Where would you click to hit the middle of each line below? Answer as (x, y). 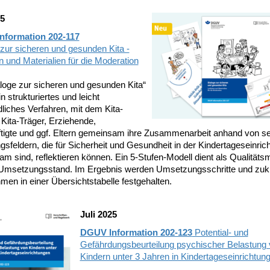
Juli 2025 (98, 214)
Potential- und (220, 232)
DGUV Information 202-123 (136, 232)
